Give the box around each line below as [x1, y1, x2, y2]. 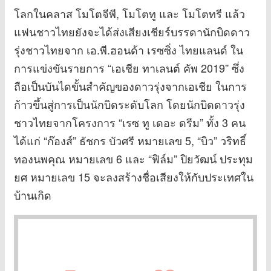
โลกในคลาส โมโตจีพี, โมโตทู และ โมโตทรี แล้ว [14, 5, 245, 22]
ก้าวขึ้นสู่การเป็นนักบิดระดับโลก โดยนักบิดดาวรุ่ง [14, 96, 245, 113]
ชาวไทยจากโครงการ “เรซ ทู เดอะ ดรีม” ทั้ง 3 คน [14, 114, 246, 131]
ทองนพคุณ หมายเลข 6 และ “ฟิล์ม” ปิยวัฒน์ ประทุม [14, 151, 253, 167]
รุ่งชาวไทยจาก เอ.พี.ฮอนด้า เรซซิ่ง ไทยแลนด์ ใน [14, 42, 243, 58]
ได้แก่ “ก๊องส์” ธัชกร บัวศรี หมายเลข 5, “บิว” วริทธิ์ [14, 132, 246, 149]
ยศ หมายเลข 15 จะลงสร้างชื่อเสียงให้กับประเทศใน [14, 169, 253, 185]
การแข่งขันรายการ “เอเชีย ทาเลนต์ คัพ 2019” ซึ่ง [14, 60, 244, 76]
